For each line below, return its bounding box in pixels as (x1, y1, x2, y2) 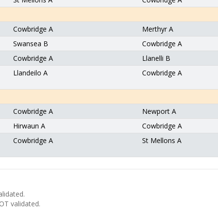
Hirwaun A (13, 121, 45, 130)
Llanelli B (142, 54, 170, 63)
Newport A (142, 107, 176, 116)
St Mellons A (142, 136, 182, 145)
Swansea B (13, 39, 48, 48)
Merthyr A (142, 24, 173, 34)
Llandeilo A (13, 68, 48, 77)
